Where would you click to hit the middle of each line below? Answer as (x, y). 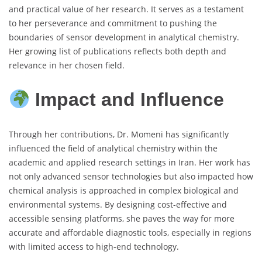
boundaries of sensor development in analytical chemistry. (124, 37)
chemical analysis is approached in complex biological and (124, 191)
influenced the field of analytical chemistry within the (113, 149)
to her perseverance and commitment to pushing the (113, 23)
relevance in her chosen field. (67, 65)
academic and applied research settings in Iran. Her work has (130, 163)
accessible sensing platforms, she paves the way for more (122, 219)
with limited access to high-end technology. (94, 247)
